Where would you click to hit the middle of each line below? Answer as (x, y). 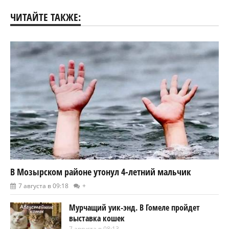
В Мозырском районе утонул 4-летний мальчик (100, 172)
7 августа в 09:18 (43, 186)
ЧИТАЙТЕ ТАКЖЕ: (45, 17)
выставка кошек (97, 219)
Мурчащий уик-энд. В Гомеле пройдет (134, 208)
